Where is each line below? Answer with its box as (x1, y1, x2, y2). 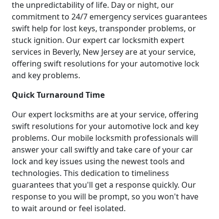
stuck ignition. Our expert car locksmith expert (12, 35, 184, 46)
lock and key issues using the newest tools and (12, 156, 185, 167)
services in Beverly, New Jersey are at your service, (12, 46, 196, 58)
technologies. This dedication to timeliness (12, 168, 169, 179)
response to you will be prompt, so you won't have (12, 191, 198, 202)
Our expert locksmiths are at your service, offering (12, 109, 198, 120)
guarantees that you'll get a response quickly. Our (12, 179, 196, 191)
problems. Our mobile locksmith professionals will (12, 132, 198, 144)
